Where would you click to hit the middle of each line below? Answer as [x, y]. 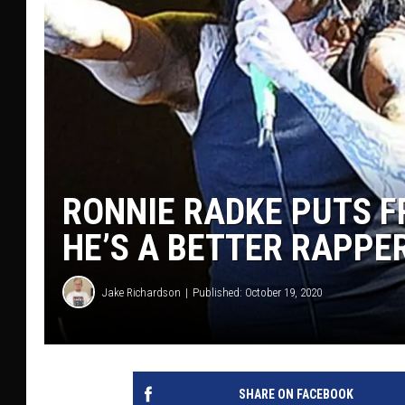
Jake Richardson [141, 292]
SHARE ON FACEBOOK [296, 395]
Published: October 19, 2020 [257, 292]
